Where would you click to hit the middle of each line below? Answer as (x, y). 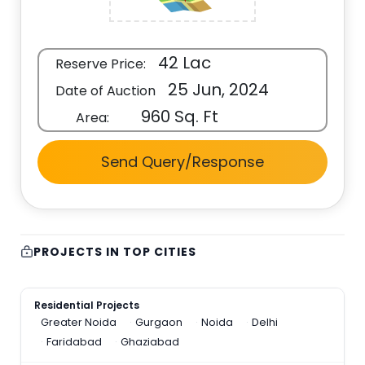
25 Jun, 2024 (217, 90)
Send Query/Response (182, 162)
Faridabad (75, 342)
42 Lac (183, 63)
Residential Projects (87, 305)
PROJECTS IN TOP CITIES (115, 252)
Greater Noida (79, 322)
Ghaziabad (150, 342)
